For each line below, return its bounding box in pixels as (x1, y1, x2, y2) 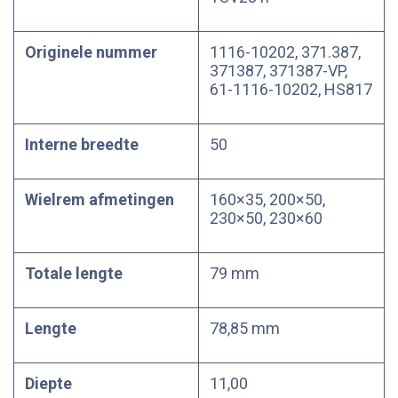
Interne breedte (25, 135, 139, 154)
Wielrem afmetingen (25, 190, 174, 209)
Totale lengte (25, 264, 123, 283)
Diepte (25, 374, 72, 393)
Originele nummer (25, 43, 157, 61)
